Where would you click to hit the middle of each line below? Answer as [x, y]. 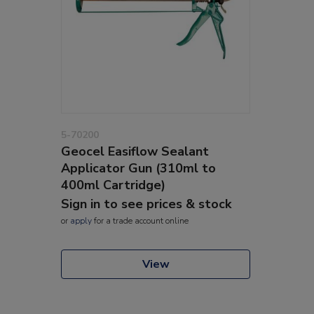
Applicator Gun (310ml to [138, 168]
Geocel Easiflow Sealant [135, 151]
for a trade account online [140, 220]
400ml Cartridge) [113, 185]
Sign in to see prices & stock [146, 204]
